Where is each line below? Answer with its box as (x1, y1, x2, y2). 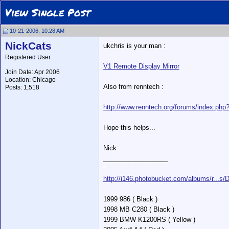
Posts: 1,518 (5, 84, 39, 91)
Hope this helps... (103, 124, 155, 131)
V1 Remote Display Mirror (103, 62, 179, 70)
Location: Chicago (5, 76, 56, 83)
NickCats (5, 40, 52, 52)
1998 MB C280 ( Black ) (103, 205, 174, 213)
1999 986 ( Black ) (103, 195, 157, 203)
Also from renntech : (103, 83, 164, 90)
